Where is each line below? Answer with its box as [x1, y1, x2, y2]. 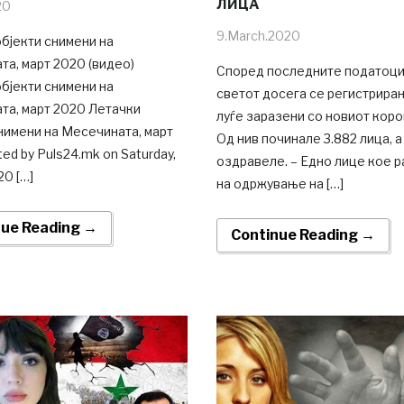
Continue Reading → [230, 225, 375, 243]
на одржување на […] [216, 175, 344, 191]
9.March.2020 [216, 27, 300, 43]
